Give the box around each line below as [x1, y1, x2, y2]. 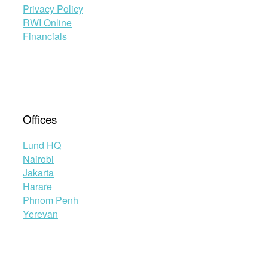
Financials [23, 29, 67, 43]
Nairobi [23, 152, 54, 166]
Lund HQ [23, 138, 61, 153]
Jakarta [23, 166, 54, 180]
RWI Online [23, 15, 72, 29]
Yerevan [23, 207, 58, 221]
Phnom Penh [23, 193, 78, 208]
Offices [23, 111, 57, 127]
